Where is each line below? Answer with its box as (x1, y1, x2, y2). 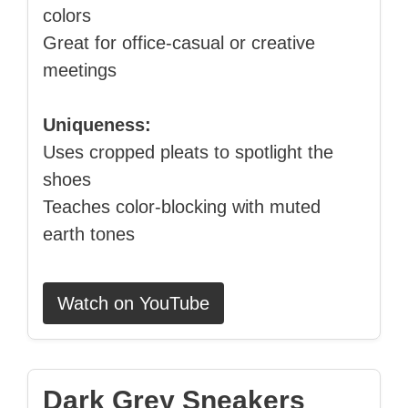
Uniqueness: (43, 115, 151, 136)
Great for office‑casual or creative (43, 33, 315, 54)
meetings (43, 60, 117, 81)
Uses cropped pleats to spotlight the (43, 142, 333, 163)
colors (43, 5, 91, 26)
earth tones (43, 224, 135, 245)
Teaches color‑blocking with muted (43, 197, 321, 218)
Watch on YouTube (57, 293, 209, 314)
